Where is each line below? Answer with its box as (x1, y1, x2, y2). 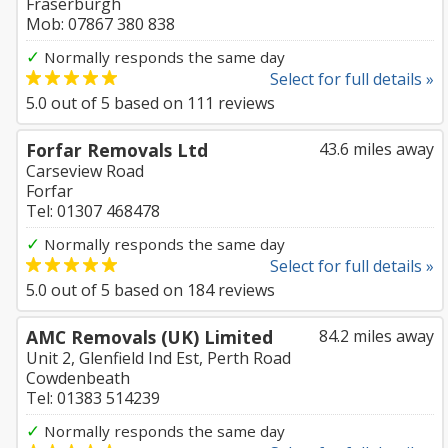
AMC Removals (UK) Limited (26, 325, 273, 349)
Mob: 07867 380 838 (26, 13, 175, 35)
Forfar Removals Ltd (26, 138, 208, 162)
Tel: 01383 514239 (26, 387, 160, 409)
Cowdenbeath (26, 367, 130, 389)
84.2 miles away (319, 325, 434, 347)
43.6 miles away (319, 138, 434, 160)
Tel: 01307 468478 (26, 200, 160, 222)
